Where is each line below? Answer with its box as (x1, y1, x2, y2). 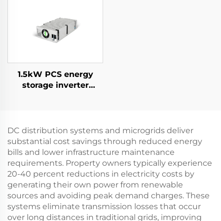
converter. (34, 102, 76, 112)
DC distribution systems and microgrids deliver (7, 126, 193, 136)
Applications (140, 6, 192, 16)
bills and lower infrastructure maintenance (7, 147, 175, 157)
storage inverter (22, 80, 89, 90)
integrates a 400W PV (9, 91, 102, 101)
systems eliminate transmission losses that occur (7, 202, 201, 212)
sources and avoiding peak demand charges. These (7, 191, 210, 201)
